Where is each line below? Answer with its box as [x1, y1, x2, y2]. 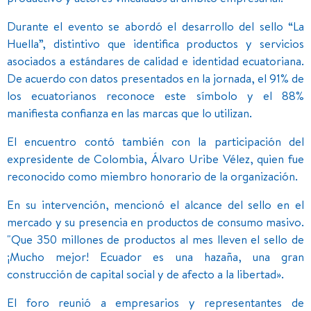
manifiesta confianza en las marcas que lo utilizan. [7, 104, 252, 121]
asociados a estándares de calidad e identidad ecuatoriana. [7, 52, 304, 69]
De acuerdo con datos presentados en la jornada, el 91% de [7, 69, 304, 86]
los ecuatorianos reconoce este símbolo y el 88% [7, 87, 304, 103]
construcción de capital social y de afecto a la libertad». [7, 265, 284, 282]
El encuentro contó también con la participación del [7, 133, 304, 149]
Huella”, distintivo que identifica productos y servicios [7, 35, 304, 51]
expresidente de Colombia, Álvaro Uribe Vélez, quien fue [7, 150, 304, 167]
